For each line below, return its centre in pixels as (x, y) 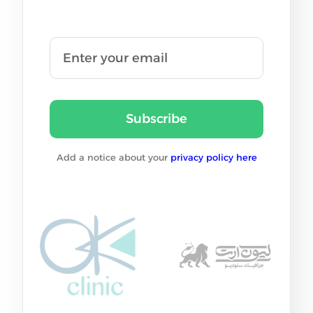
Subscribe (156, 119)
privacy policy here (212, 157)
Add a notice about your (112, 157)
